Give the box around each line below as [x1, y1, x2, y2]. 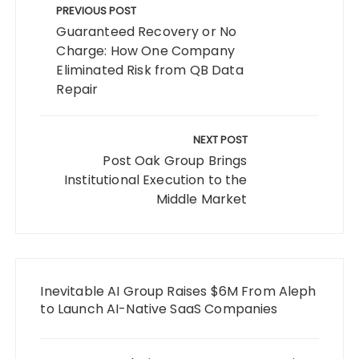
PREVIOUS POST [56, 3, 137, 19]
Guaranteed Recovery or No [56, 22, 237, 42]
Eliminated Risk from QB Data [56, 61, 244, 80]
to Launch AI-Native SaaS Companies [40, 300, 278, 319]
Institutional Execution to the [64, 171, 248, 190]
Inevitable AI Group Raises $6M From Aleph [40, 282, 317, 301]
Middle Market [155, 190, 248, 209]
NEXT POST [192, 132, 248, 148]
